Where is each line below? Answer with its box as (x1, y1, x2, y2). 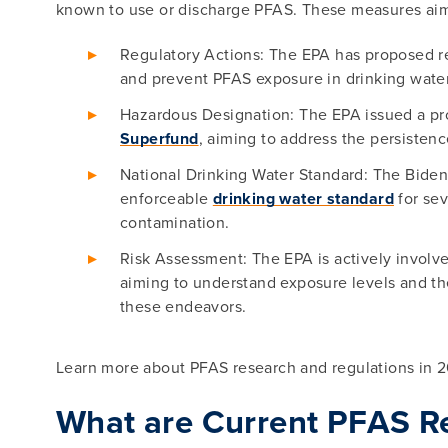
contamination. (120, 211, 230, 234)
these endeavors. (120, 295, 247, 318)
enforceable (120, 187, 213, 210)
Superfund (120, 127, 199, 150)
